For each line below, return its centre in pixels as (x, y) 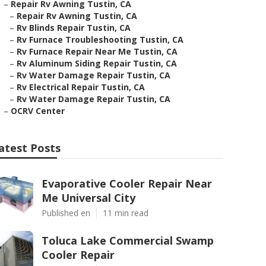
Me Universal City (88, 198)
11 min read (126, 213)
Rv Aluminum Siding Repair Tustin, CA (97, 63)
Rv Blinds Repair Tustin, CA (74, 28)
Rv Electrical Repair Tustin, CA (81, 87)
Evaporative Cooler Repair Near (127, 183)
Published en (66, 213)
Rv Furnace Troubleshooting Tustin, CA (100, 39)
